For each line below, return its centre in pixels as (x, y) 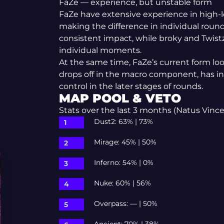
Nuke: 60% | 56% (122, 183)
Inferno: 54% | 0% (123, 163)
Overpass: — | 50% (125, 204)
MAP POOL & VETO (120, 98)
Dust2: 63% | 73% (123, 122)
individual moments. (100, 50)
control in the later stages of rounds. (131, 86)
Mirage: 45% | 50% (125, 142)
